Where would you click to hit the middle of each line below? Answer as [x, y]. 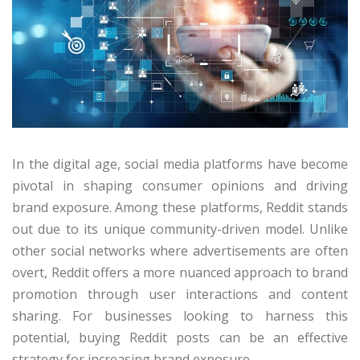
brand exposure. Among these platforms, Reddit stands [180, 208]
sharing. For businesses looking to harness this [180, 316]
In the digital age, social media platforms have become [180, 164]
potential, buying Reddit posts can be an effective [180, 338]
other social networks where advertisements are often [180, 251]
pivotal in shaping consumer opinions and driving [180, 186]
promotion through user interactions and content [180, 295]
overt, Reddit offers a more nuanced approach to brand [180, 273]
